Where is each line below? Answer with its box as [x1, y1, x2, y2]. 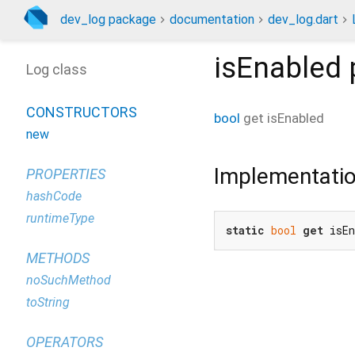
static [226, 223, 265, 239]
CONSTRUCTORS [26, 104, 137, 120]
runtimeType [26, 211, 94, 226]
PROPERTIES [26, 166, 105, 182]
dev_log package [60, 12, 156, 27]
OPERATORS [26, 334, 103, 350]
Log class [26, 61, 87, 78]
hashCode [26, 189, 82, 204]
